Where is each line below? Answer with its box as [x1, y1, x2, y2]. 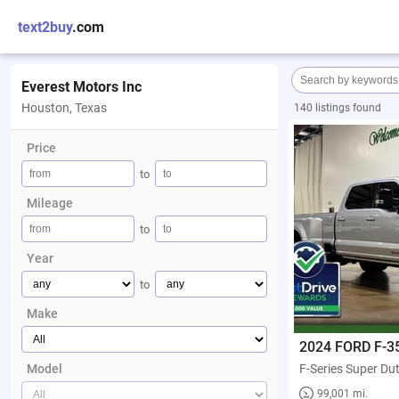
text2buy [18, 18, 72, 36]
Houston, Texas [21, 101, 107, 115]
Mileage [27, 196, 73, 210]
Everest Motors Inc [21, 78, 142, 95]
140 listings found [294, 102, 381, 114]
